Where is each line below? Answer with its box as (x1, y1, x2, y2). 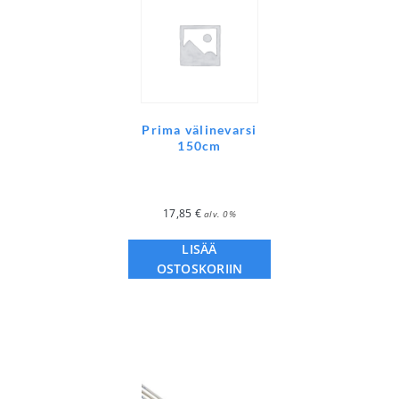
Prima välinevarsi (142, 122, 257, 138)
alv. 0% (204, 208, 236, 221)
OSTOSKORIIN (156, 260, 243, 278)
